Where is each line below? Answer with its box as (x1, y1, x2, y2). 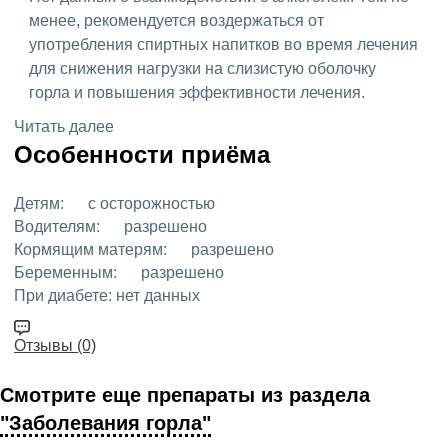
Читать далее (14, 118, 114, 136)
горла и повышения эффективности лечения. (29, 84, 365, 102)
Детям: (14, 195, 64, 213)
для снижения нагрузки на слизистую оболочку (29, 60, 376, 78)
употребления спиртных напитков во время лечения (29, 36, 418, 54)
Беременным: (14, 264, 117, 282)
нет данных (116, 287, 200, 305)
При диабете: (14, 287, 112, 305)
